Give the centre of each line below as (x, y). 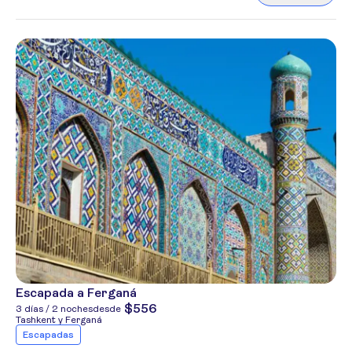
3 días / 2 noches (54, 309)
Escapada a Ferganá (76, 293)
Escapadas (48, 335)
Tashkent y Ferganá (59, 320)
